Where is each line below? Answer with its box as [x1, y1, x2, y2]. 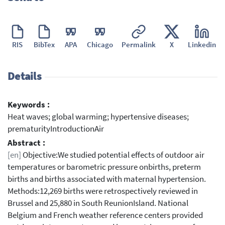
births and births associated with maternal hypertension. [8, 173, 206, 184]
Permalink [121, 39, 156, 49]
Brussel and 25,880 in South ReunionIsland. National [8, 197, 188, 208]
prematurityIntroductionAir [8, 123, 104, 134]
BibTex [33, 39, 55, 49]
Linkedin [187, 39, 216, 49]
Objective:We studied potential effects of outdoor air [21, 149, 204, 160]
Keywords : [8, 99, 50, 110]
